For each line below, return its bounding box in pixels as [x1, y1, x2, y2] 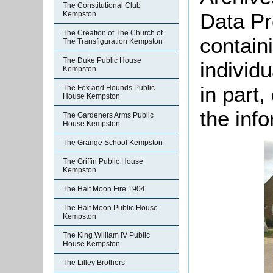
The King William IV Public [63, 231, 150, 239]
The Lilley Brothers [63, 258, 125, 267]
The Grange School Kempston [63, 138, 163, 147]
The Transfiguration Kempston [63, 37, 163, 46]
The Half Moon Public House [63, 204, 158, 212]
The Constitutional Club [63, 1, 141, 10]
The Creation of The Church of [63, 29, 163, 37]
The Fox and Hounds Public [63, 83, 155, 92]
